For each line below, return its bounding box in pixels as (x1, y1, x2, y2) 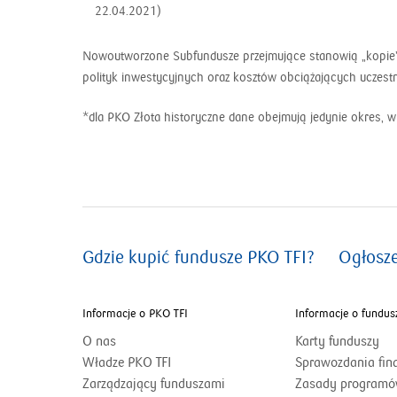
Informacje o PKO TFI (82, 307, 188, 322)
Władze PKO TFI (82, 354, 171, 371)
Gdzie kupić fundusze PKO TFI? (82, 247, 315, 269)
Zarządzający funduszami (82, 376, 225, 393)
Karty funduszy (295, 333, 380, 350)
